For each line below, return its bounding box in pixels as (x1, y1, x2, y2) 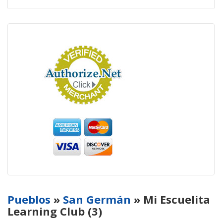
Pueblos (7, 192, 51, 207)
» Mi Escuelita (131, 192, 210, 207)
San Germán (63, 192, 131, 207)
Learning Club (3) (7, 204, 102, 219)
